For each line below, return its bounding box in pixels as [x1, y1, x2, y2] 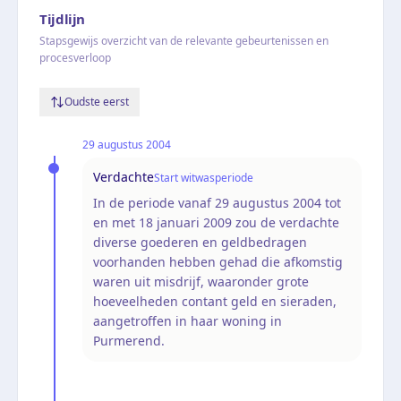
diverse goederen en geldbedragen [93, 233, 307, 251]
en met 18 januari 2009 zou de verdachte [93, 213, 339, 231]
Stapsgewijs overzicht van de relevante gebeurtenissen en [39, 32, 328, 48]
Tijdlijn [39, 9, 85, 28]
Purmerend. [93, 331, 165, 349]
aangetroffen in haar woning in [93, 311, 282, 329]
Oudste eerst [64, 93, 129, 109]
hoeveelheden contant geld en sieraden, [93, 292, 337, 310]
